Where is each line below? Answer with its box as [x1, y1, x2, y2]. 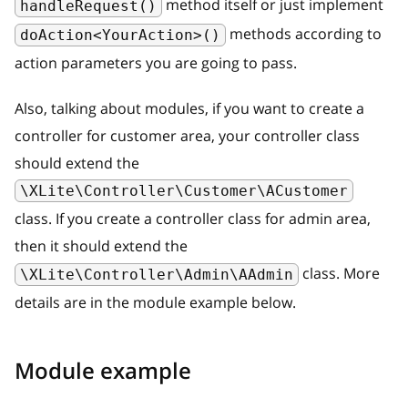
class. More [299, 263, 380, 284]
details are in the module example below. [15, 292, 296, 313]
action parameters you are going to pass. [15, 52, 297, 73]
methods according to [226, 23, 382, 44]
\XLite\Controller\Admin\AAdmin [20, 266, 293, 284]
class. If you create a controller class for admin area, [15, 209, 371, 229]
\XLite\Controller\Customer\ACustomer [20, 182, 348, 200]
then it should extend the [15, 236, 188, 257]
